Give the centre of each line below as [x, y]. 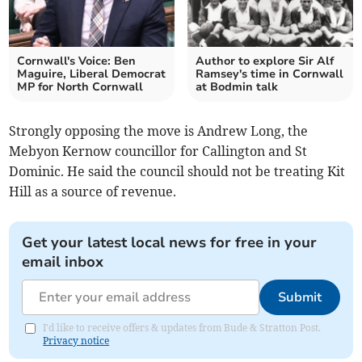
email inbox [63, 262]
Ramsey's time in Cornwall [269, 74]
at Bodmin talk [237, 87]
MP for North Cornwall [80, 87]
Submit [299, 298]
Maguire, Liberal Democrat [92, 74]
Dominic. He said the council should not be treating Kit [177, 172]
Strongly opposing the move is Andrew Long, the [159, 131]
